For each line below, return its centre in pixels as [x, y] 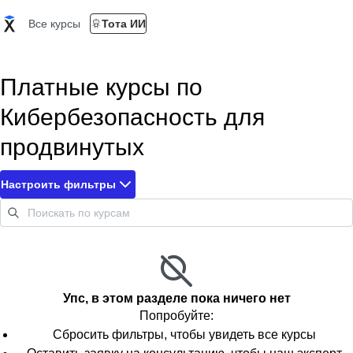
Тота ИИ [124, 24]
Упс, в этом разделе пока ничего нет [176, 298]
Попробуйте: [176, 316]
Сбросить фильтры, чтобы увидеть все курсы [184, 334]
